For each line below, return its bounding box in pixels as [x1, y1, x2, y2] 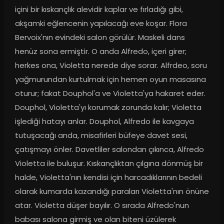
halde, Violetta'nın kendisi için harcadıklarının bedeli [14, 172, 202, 183]
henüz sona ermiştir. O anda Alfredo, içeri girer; [14, 46, 186, 57]
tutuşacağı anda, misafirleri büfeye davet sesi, [14, 130, 187, 141]
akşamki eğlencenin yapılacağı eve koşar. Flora [14, 18, 187, 29]
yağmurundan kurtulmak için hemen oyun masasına [14, 74, 206, 85]
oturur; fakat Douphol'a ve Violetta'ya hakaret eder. [14, 88, 205, 99]
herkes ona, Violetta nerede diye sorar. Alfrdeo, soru [14, 60, 207, 71]
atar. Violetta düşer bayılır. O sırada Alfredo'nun [14, 200, 189, 211]
